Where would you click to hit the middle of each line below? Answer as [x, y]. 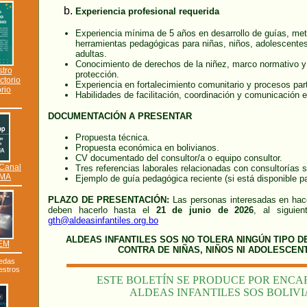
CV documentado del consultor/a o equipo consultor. [179, 158]
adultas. [91, 54]
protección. [97, 74]
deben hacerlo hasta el [102, 210]
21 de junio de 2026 [205, 210]
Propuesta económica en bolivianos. [147, 148]
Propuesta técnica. [113, 137]
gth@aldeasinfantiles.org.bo [103, 220]
